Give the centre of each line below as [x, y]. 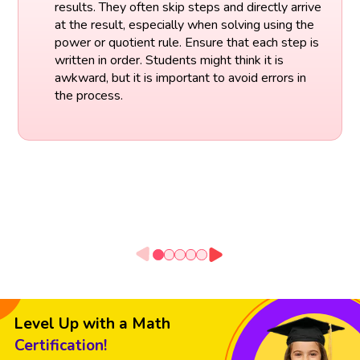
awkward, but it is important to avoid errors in [180, 78]
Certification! [61, 346]
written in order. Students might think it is [169, 60]
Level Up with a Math [92, 324]
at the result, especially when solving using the [184, 25]
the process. [88, 95]
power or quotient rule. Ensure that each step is [186, 42]
